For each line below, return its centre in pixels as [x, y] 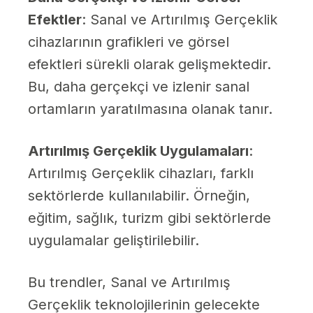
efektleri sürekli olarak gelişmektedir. [150, 65]
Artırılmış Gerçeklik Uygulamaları [138, 151]
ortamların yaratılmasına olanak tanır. [150, 109]
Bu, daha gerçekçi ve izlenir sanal [139, 87]
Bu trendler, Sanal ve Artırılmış [129, 283]
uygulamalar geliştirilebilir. [114, 241]
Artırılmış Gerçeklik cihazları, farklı [141, 174]
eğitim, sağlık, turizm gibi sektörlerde [150, 218]
